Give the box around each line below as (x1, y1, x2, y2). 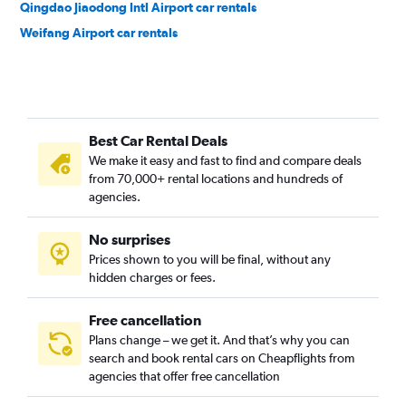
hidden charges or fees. (89, 270, 216, 285)
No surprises (89, 231, 170, 247)
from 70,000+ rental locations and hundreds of (89, 171, 343, 186)
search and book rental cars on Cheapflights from (89, 351, 354, 365)
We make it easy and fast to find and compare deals (89, 153, 362, 168)
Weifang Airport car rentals (20, 25, 178, 40)
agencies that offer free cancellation (89, 369, 280, 383)
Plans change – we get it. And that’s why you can (89, 333, 350, 347)
